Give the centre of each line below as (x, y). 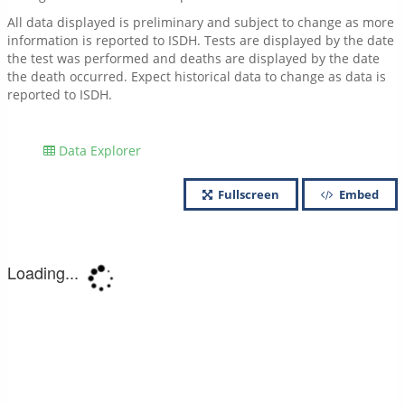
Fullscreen (247, 194)
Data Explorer (98, 151)
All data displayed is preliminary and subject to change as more (201, 22)
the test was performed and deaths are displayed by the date (193, 58)
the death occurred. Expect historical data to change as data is (197, 76)
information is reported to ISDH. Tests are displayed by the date (201, 40)
